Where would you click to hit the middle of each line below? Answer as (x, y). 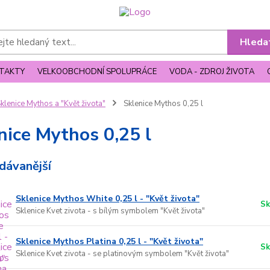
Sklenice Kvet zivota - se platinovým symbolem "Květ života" (122, 254)
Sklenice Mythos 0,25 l (162, 104)
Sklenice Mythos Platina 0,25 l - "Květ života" (109, 242)
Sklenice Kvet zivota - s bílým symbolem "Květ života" (110, 211)
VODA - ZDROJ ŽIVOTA (212, 72)
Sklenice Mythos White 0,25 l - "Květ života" (107, 199)
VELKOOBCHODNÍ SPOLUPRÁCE (97, 72)
